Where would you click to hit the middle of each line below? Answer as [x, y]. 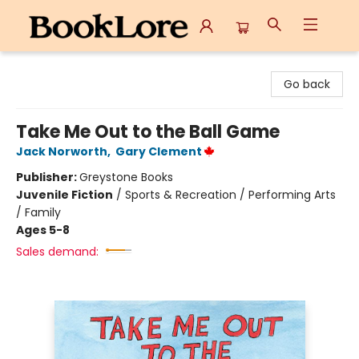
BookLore [37, 67]
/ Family [38, 212]
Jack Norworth [62, 151]
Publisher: [48, 177]
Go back [307, 84]
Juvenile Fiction [65, 195]
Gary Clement [159, 151]
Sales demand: [57, 252]
